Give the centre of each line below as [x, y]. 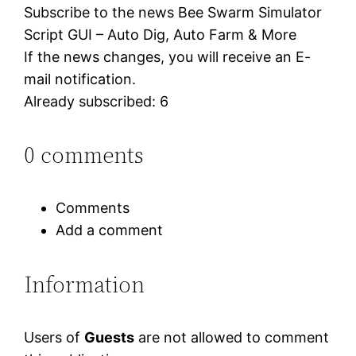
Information [85, 284]
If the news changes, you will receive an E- [168, 56]
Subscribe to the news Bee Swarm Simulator [173, 12]
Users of [54, 337]
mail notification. [80, 79]
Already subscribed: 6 [97, 101]
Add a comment [110, 230]
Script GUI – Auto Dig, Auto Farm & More [161, 34]
